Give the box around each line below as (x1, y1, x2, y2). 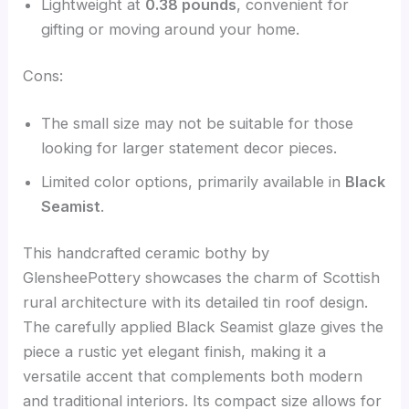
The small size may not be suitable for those (41, 113, 354, 132)
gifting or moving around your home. (41, 19, 300, 38)
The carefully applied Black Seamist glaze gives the (23, 318, 384, 337)
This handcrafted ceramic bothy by (23, 244, 270, 263)
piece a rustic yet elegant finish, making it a (23, 342, 327, 362)
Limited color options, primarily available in (41, 172, 346, 191)
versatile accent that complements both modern (23, 367, 363, 386)
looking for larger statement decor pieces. (41, 138, 338, 157)
